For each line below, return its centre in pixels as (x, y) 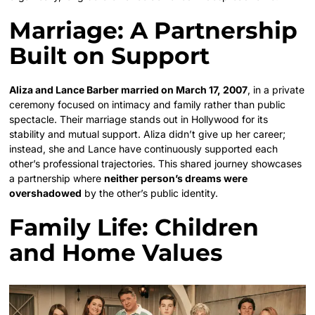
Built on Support (110, 56)
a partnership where (57, 179)
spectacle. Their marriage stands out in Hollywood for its (139, 120)
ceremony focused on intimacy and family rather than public (148, 105)
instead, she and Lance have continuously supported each (144, 149)
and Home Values (116, 253)
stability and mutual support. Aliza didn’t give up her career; (148, 134)
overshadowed (46, 193)
